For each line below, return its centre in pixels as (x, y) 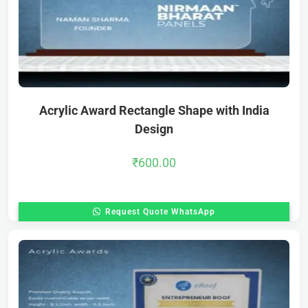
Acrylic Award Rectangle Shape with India (154, 110)
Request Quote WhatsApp (158, 211)
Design (154, 129)
